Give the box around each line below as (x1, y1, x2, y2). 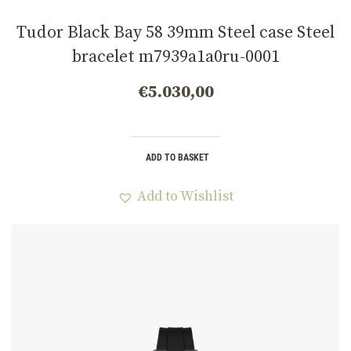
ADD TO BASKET (146, 152, 209, 164)
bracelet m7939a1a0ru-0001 (71, 45, 280, 67)
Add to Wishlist (137, 187, 233, 206)
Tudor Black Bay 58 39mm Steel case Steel (16, 21, 335, 43)
